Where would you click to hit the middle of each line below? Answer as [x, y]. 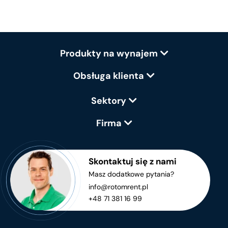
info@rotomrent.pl [118, 187]
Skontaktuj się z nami [133, 161]
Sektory [109, 101]
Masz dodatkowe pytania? [131, 174]
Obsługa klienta [109, 76]
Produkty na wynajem [109, 53]
